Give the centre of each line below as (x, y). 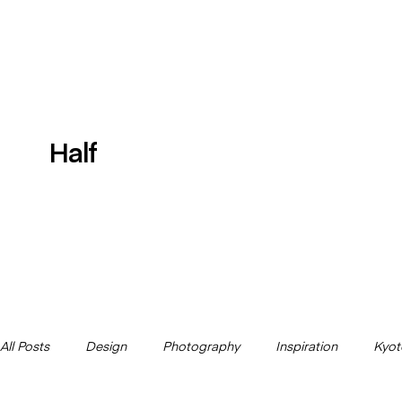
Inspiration (306, 345)
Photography (201, 345)
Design (106, 345)
